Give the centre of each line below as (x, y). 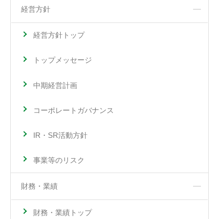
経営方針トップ (59, 35)
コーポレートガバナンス (73, 110)
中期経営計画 (55, 85)
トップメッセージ (62, 60)
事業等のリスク (59, 160)
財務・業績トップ (62, 212)
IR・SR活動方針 (60, 135)
